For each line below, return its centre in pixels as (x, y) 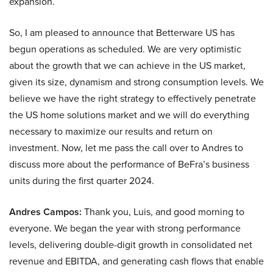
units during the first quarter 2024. (82, 181)
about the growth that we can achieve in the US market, (127, 66)
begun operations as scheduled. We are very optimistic (125, 49)
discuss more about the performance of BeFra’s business (129, 164)
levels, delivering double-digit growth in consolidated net (131, 245)
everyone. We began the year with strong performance (125, 228)
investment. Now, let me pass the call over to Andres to (126, 148)
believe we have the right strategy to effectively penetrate (133, 98)
